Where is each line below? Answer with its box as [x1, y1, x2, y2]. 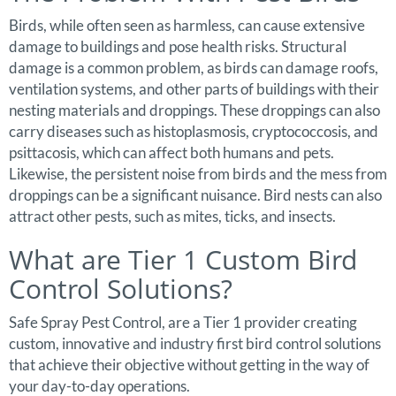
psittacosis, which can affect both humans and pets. [9, 143, 334, 163]
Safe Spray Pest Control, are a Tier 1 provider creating [9, 313, 357, 332]
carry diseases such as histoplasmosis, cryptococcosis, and [9, 122, 378, 141]
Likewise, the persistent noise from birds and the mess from [9, 164, 387, 184]
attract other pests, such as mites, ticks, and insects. [9, 207, 336, 226]
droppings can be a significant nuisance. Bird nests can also [9, 186, 382, 205]
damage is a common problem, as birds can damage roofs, [9, 58, 378, 78]
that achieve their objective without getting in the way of [9, 355, 369, 375]
